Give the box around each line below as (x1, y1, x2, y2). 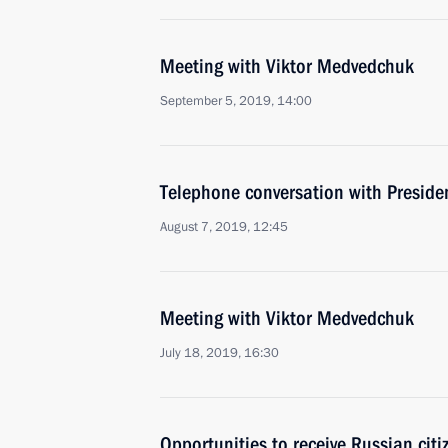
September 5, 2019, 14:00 (160, 92, 312, 110)
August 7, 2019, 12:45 (160, 218, 288, 236)
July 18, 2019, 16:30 (160, 344, 279, 362)
